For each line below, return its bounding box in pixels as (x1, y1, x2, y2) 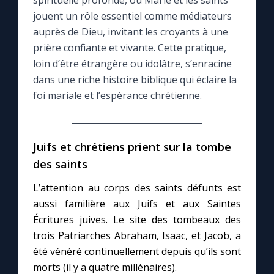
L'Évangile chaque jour (21, 232, 124, 245)
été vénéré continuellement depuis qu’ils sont (33, 245, 241, 259)
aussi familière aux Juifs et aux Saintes (33, 197, 241, 211)
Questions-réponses (21, 128, 116, 141)
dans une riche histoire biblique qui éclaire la (33, 73, 237, 87)
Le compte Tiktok (21, 23, 100, 37)
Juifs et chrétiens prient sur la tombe (33, 139, 231, 155)
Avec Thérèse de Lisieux (21, 197, 133, 210)
